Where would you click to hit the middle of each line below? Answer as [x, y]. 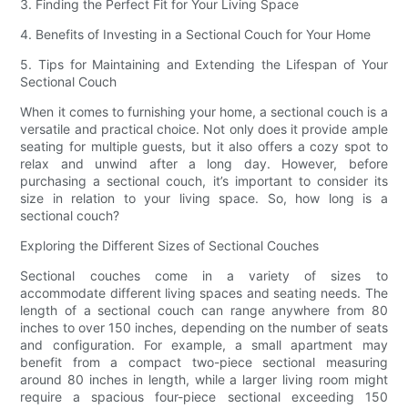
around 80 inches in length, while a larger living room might [204, 380]
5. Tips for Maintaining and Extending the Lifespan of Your [204, 65]
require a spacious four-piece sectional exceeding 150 [204, 397]
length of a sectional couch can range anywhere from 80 [204, 311]
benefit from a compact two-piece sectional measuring [204, 362]
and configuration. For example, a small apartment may [204, 345]
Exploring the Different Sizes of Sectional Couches [170, 246]
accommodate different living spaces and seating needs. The [204, 293]
